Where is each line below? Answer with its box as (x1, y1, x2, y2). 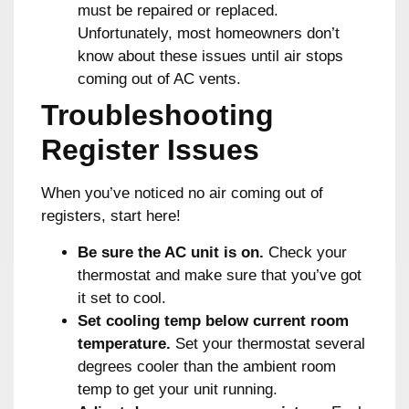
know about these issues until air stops (78, 47, 343, 66)
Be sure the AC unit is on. (78, 243, 264, 261)
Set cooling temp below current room (78, 311, 349, 330)
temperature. (78, 334, 171, 352)
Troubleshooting (41, 99, 274, 132)
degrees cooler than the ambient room (78, 357, 336, 375)
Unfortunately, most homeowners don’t (78, 25, 340, 43)
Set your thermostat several (171, 334, 365, 352)
